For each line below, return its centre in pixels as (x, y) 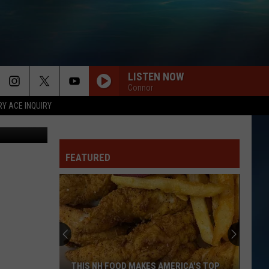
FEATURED (88, 157)
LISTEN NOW (156, 76)
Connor (141, 87)
